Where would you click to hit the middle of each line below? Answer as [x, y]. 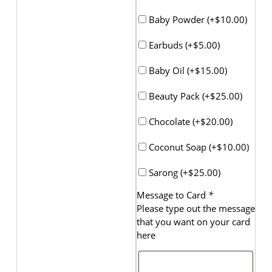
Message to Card [172, 195]
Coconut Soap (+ [182, 147]
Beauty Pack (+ [178, 96]
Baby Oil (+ [171, 70]
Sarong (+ [167, 172]
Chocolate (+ [173, 121]
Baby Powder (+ [181, 19]
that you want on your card [193, 221]
